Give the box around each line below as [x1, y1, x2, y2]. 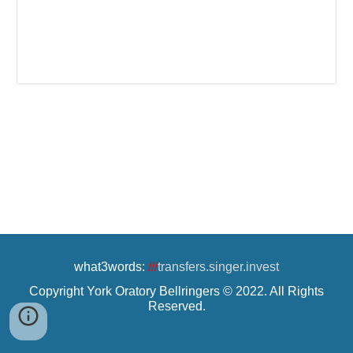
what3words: [74, 260, 145, 273]
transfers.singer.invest [158, 260, 279, 273]
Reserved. [147, 299, 206, 313]
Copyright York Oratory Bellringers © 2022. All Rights [29, 284, 324, 298]
